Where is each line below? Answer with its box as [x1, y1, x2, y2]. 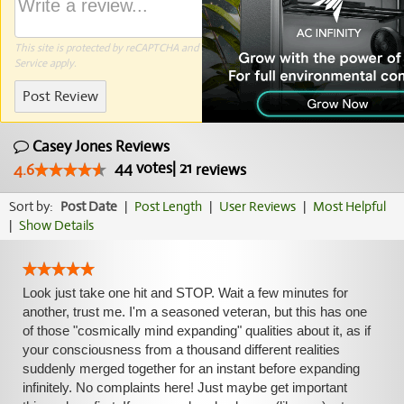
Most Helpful [313, 198, 386, 215]
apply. [47, 57, 77, 69]
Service [14, 57, 47, 69]
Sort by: [9, 198, 56, 215]
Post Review [23, 87, 98, 106]
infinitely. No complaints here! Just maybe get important [23, 380, 347, 395]
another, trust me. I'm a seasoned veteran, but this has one [23, 304, 367, 319]
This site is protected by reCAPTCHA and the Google [14, 41, 255, 54]
